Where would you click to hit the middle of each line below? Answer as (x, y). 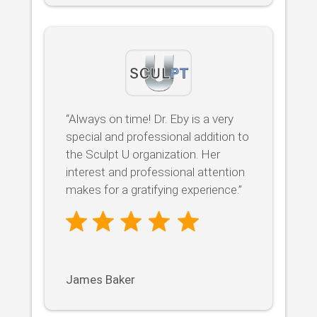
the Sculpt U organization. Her (143, 155)
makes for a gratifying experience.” (154, 190)
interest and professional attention (155, 172)
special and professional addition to (157, 137)
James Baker (100, 280)
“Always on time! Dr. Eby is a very (149, 119)
